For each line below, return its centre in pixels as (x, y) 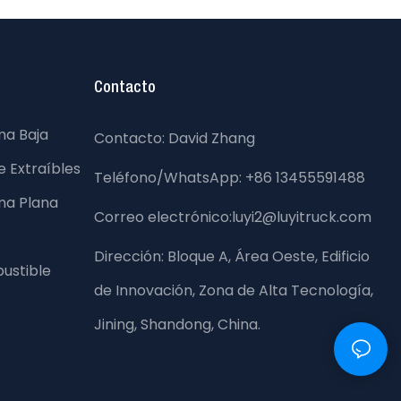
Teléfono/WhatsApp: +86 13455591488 (229, 177)
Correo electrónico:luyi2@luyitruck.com (232, 217)
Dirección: (130, 256)
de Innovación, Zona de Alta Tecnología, (233, 290)
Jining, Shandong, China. (177, 324)
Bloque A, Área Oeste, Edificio (268, 256)
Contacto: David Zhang (174, 138)
